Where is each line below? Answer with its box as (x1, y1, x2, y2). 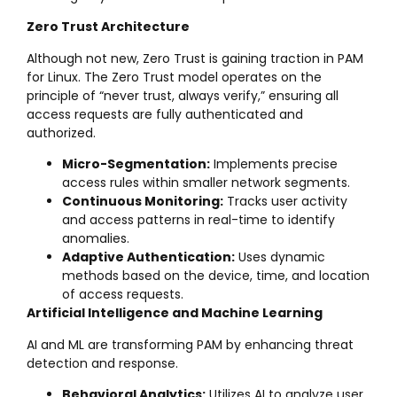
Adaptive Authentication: (62, 248, 235, 267)
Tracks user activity (223, 192, 347, 211)
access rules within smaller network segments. (62, 174, 350, 192)
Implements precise (210, 155, 338, 174)
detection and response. (27, 354, 178, 372)
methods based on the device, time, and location (62, 267, 370, 285)
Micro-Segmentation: (62, 155, 210, 174)
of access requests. (62, 285, 183, 304)
